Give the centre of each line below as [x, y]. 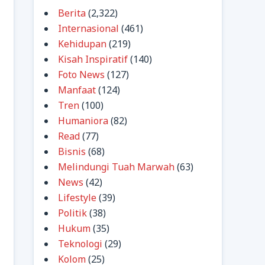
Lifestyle [77, 198]
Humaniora [83, 121]
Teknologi [80, 244]
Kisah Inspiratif [93, 59]
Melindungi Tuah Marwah [116, 167]
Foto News [81, 75]
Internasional [88, 28]
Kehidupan [82, 44]
